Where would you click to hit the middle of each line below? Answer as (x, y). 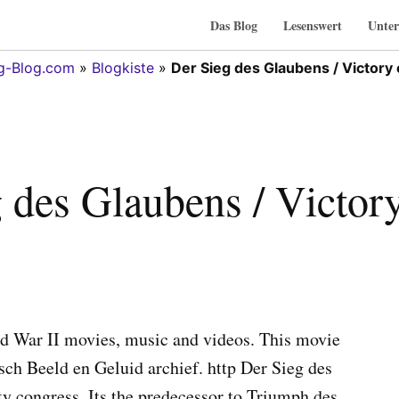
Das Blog (234, 25)
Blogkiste (122, 68)
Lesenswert (313, 25)
